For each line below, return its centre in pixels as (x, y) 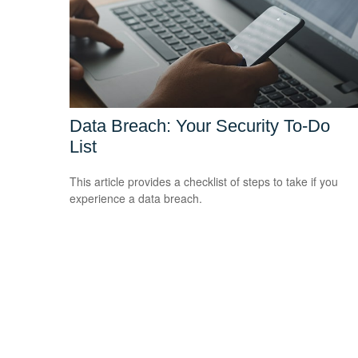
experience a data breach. (136, 198)
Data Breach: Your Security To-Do (200, 125)
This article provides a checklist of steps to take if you (204, 181)
